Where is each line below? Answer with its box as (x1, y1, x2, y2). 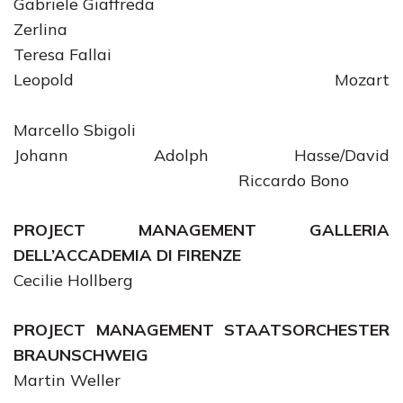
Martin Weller (13, 370, 121, 390)
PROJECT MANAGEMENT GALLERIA (13, 219, 390, 240)
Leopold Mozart (13, 69, 390, 90)
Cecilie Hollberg (13, 270, 133, 291)
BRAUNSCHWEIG (13, 345, 148, 365)
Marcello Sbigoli (13, 120, 136, 140)
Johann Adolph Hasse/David (13, 145, 390, 166)
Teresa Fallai (13, 44, 112, 65)
